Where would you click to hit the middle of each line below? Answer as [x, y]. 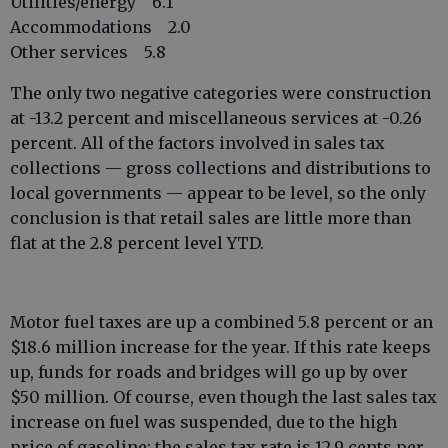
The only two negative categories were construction [220, 93]
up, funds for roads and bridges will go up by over [209, 372]
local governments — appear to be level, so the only [218, 193]
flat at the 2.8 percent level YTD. [137, 243]
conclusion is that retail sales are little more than [210, 218]
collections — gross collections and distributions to [220, 168]
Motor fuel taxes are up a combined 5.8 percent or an [221, 322]
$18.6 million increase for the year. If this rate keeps [220, 347]
